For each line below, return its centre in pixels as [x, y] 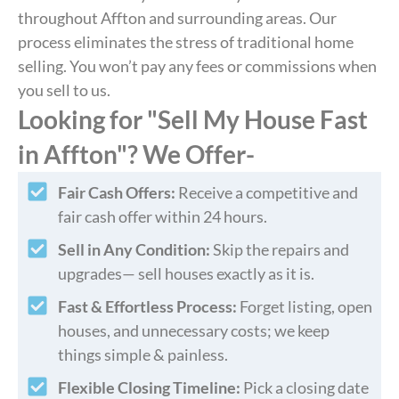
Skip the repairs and [280, 249]
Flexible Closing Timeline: [149, 387]
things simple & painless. [143, 354]
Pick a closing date [305, 387]
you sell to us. [64, 90]
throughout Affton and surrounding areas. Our [177, 18]
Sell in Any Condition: [134, 249]
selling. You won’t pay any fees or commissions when [197, 66]
